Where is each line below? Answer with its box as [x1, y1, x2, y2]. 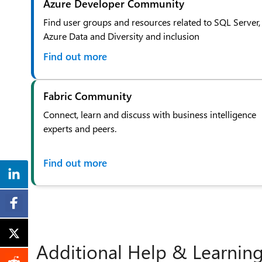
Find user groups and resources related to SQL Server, [43, 15, 260, 28]
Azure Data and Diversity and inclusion [43, 29, 199, 42]
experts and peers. [43, 122, 116, 135]
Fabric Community [43, 88, 132, 103]
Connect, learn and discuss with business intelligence [43, 108, 256, 120]
